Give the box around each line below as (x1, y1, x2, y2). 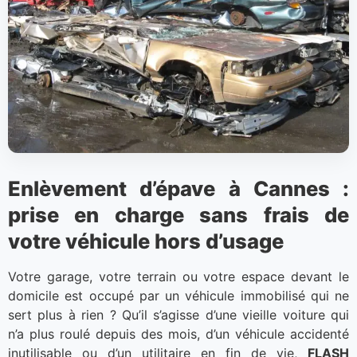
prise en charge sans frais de (8, 202, 349, 228)
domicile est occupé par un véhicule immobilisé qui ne (8, 288, 349, 304)
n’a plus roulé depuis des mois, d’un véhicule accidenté (8, 326, 349, 343)
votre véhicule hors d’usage (8, 229, 284, 254)
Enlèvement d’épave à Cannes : (8, 176, 349, 202)
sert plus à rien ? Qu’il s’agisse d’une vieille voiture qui (8, 307, 349, 324)
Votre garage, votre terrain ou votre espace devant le (8, 269, 349, 285)
